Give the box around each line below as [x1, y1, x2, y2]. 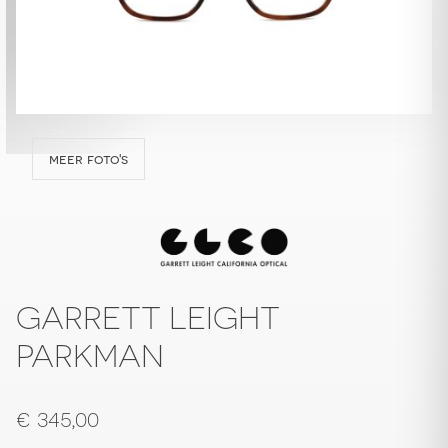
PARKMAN [16, 338, 164, 375]
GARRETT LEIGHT [16, 300, 280, 337]
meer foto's [49, 151, 128, 168]
